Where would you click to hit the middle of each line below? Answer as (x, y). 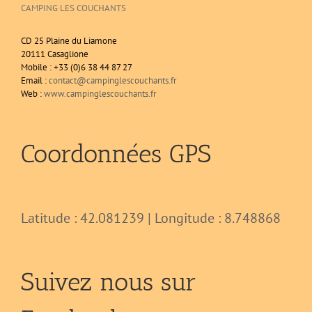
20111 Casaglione (55, 54)
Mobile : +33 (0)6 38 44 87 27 (77, 67)
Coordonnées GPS (116, 153)
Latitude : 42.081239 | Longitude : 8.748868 (151, 218)
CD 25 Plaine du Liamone (69, 40)
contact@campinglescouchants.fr (112, 80)
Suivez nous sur (109, 281)
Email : (35, 80)
